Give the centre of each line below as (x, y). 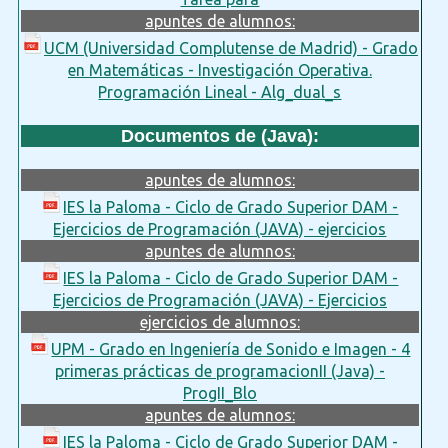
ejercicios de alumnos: (219, 321)
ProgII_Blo (219, 392)
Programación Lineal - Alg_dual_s (220, 91)
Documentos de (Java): (219, 135)
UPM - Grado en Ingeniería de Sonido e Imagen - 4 (231, 348)
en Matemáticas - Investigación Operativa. (219, 69)
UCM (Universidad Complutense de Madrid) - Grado (230, 47)
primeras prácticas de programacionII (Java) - (219, 370)
